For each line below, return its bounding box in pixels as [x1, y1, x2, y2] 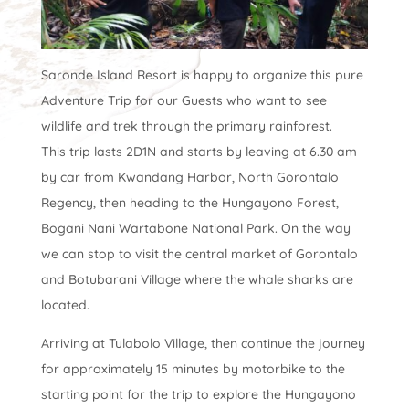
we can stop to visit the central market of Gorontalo [40, 246, 358, 263]
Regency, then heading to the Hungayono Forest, [40, 194, 339, 212]
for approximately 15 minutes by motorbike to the [40, 361, 345, 378]
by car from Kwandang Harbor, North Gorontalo [40, 169, 339, 186]
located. [40, 297, 89, 314]
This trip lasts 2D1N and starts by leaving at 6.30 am [40, 143, 357, 161]
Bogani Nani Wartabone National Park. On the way [40, 220, 351, 237]
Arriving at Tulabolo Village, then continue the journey [40, 335, 365, 352]
